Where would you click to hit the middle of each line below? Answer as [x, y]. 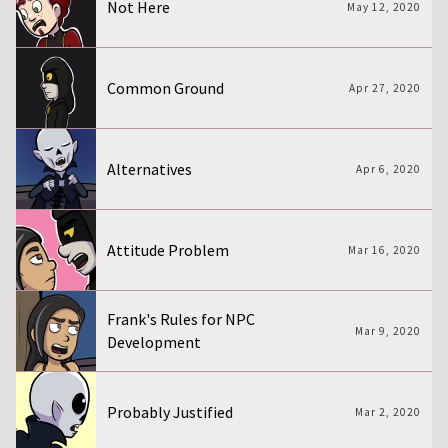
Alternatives [150, 168]
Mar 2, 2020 [387, 412]
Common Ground [166, 87]
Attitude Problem [168, 249]
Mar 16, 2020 [384, 250]
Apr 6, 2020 [388, 169]
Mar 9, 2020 [387, 331]
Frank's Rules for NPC [181, 319]
